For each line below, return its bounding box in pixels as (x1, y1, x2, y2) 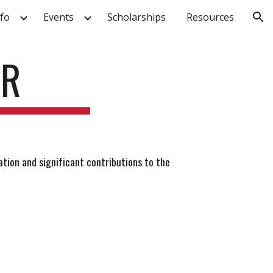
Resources (186, 10, 234, 24)
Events (43, 10, 74, 24)
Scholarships (107, 10, 166, 24)
